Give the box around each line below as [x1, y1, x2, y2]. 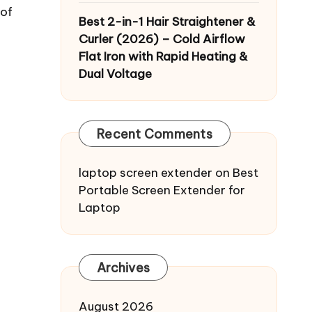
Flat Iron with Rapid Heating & [79, 48, 248, 64]
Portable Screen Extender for [79, 182, 245, 198]
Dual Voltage [79, 65, 152, 81]
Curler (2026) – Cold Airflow [79, 31, 245, 47]
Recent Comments [97, 125, 212, 142]
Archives [97, 259, 150, 276]
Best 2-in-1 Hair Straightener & [79, 13, 256, 29]
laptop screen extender [79, 164, 212, 180]
